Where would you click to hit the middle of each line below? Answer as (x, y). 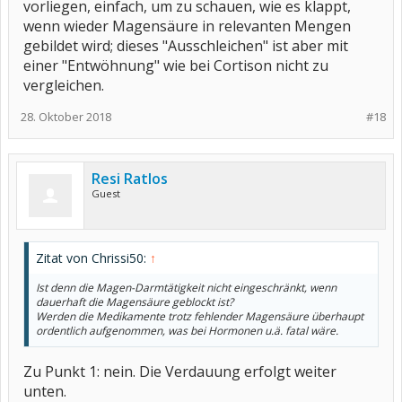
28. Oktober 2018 (66, 117)
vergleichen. (64, 85)
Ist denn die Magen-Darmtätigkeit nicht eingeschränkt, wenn (186, 288)
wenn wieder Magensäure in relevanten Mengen (187, 26)
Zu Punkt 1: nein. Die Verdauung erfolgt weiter (180, 371)
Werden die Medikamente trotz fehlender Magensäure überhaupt (200, 316)
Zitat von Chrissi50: (93, 258)
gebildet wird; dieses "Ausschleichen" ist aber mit (186, 46)
